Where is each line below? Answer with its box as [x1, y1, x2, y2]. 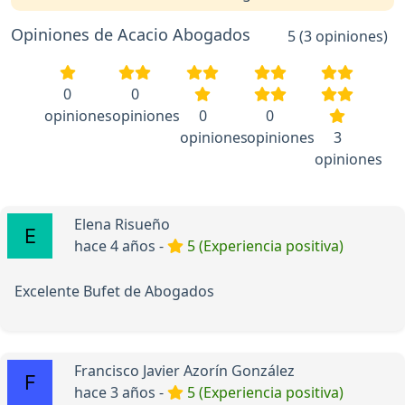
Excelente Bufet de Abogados [14, 280, 214, 301]
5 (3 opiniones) [287, 25, 388, 46]
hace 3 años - [74, 381, 167, 402]
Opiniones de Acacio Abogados [11, 23, 250, 45]
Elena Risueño [74, 213, 170, 234]
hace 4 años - [74, 235, 167, 256]
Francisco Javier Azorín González [74, 360, 295, 381]
